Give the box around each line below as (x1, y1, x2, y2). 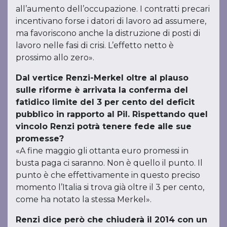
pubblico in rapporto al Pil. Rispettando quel (16, 109, 208, 119)
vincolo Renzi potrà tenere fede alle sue (16, 122, 192, 131)
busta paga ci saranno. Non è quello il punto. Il (16, 158, 203, 168)
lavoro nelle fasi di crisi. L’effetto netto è (16, 41, 174, 50)
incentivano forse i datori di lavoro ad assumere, (16, 16, 206, 26)
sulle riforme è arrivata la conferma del (16, 85, 188, 95)
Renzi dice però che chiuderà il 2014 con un (16, 215, 207, 224)
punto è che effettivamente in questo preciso (16, 170, 200, 180)
